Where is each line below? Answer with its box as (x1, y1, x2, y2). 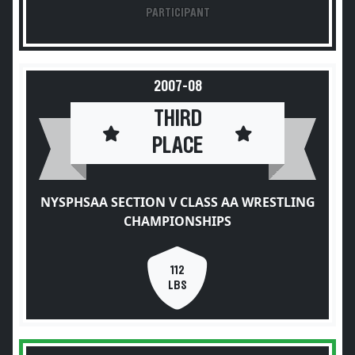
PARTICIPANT (145, 6, 210, 19)
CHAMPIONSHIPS (124, 212, 231, 230)
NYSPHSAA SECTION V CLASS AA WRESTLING (40, 193, 315, 211)
